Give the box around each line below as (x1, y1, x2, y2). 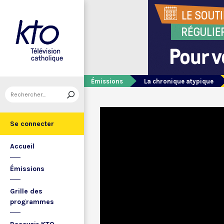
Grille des (10, 187, 42, 195)
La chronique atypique (144, 77, 213, 85)
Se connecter (10, 119, 54, 128)
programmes (10, 197, 54, 206)
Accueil (10, 142, 34, 150)
